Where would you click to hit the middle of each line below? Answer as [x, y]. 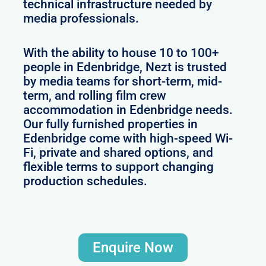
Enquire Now [133, 248]
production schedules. [85, 181]
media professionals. [81, 18]
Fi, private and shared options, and [118, 152]
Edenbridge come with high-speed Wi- [128, 138]
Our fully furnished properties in [111, 124]
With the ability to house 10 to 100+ [121, 53]
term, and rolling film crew [95, 95]
